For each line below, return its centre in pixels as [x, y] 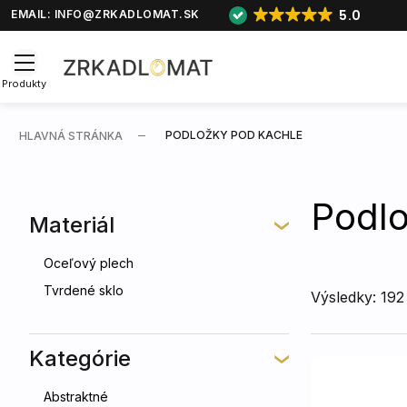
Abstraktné [76, 397]
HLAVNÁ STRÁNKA [71, 136]
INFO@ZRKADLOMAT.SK [127, 14]
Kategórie [80, 358]
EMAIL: [33, 14]
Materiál [72, 225]
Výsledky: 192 [357, 297]
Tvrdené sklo [84, 290]
